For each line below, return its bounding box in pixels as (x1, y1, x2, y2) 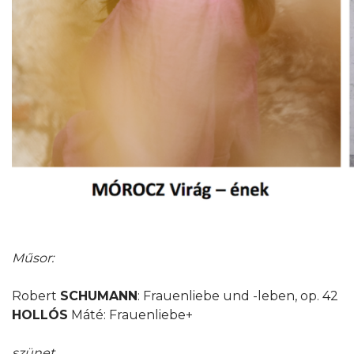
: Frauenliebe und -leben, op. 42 (137, 288, 338, 303)
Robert (12, 288, 60, 303)
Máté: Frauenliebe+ (68, 307, 193, 322)
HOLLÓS (12, 307, 68, 322)
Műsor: (12, 250, 54, 265)
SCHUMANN (60, 288, 137, 303)
